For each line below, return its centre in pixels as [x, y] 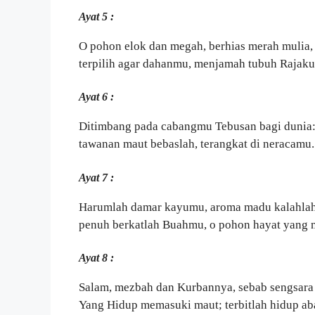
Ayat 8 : [96, 258]
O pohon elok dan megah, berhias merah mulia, [196, 46]
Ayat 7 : [96, 177]
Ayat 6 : [96, 97]
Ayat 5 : [96, 16]
